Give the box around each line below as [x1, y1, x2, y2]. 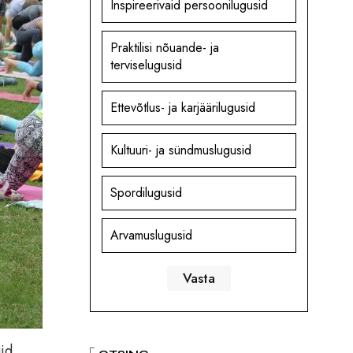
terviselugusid [110, 56, 182, 75]
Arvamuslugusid [110, 226, 192, 245]
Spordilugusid [110, 184, 182, 203]
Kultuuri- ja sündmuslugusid [110, 141, 251, 160]
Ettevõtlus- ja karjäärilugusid [110, 98, 255, 117]
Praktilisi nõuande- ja [110, 39, 219, 58]
